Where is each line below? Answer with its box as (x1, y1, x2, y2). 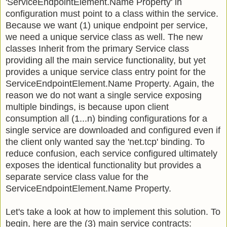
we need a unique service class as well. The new (6, 31, 203, 42)
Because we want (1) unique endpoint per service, (6, 20, 208, 30)
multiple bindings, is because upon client (6, 101, 169, 112)
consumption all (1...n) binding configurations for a (6, 113, 207, 124)
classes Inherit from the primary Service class (6, 43, 189, 54)
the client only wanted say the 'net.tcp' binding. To (6, 136, 205, 147)
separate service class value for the (6, 171, 148, 182)
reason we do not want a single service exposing (6, 90, 202, 100)
